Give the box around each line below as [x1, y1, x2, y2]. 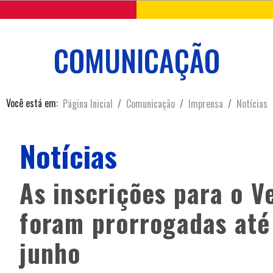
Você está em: [5, 95, 58, 110]
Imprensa [188, 96, 223, 112]
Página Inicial [62, 96, 113, 112]
